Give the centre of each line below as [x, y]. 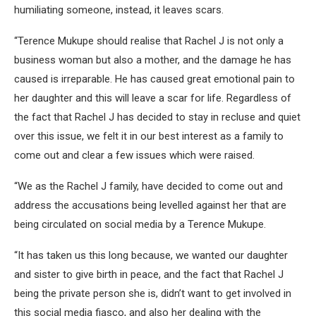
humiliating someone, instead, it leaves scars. [119, 10]
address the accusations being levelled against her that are [150, 205]
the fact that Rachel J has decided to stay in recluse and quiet [157, 117]
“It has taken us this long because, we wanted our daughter [151, 255]
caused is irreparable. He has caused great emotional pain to [154, 79]
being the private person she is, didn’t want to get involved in [153, 293]
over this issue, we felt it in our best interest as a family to [149, 136]
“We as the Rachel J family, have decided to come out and [148, 186]
